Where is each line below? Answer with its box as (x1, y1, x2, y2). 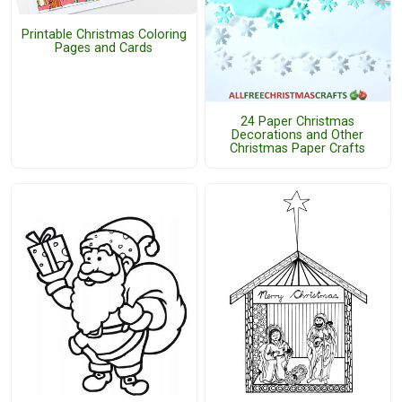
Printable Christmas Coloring (21, 26, 187, 42)
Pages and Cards (55, 39, 153, 56)
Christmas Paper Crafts (230, 140, 366, 156)
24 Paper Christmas (240, 113, 355, 129)
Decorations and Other (232, 127, 364, 143)
